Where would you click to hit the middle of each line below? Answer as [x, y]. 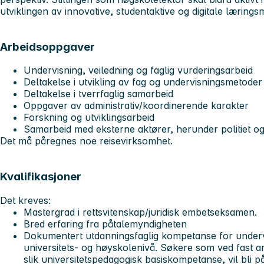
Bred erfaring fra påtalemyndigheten [105, 224]
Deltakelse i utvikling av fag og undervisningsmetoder [143, 82]
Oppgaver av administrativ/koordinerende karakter [136, 106]
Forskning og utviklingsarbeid [89, 118]
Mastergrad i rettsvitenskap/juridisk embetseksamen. [142, 212]
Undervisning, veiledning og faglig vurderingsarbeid [138, 70]
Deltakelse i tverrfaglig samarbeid [98, 94]
